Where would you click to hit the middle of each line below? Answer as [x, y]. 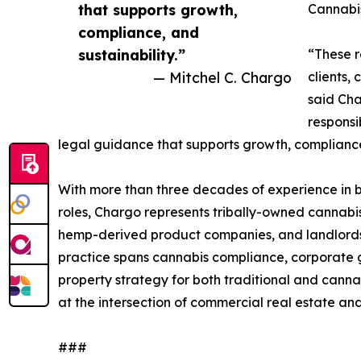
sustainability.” [132, 54]
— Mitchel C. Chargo [222, 77]
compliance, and [139, 32]
